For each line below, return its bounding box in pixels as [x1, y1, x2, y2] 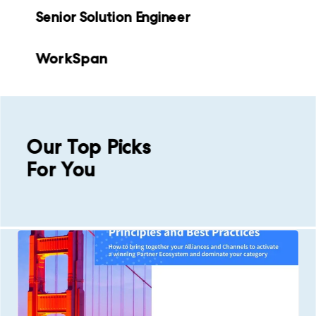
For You [26, 158, 96, 182]
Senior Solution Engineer [35, 8, 190, 25]
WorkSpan [35, 49, 108, 67]
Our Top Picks [26, 135, 151, 159]
